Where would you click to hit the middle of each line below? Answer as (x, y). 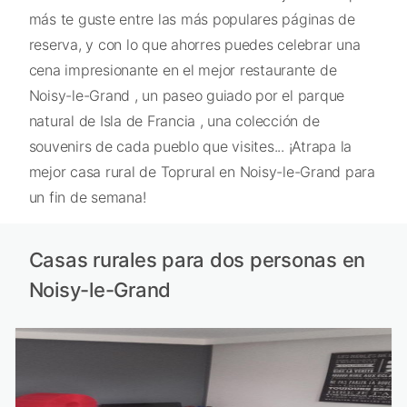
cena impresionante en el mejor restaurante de (183, 69)
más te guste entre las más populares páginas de (192, 19)
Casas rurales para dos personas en (197, 260)
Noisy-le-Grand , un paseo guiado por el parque (186, 95)
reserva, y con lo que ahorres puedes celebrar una (194, 44)
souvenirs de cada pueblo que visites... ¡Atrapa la (190, 146)
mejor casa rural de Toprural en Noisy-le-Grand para (202, 171)
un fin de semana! (87, 197)
